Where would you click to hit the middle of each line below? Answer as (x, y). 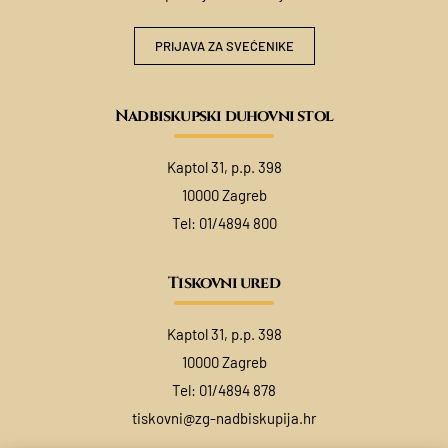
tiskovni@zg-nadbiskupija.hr (224, 417)
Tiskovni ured (224, 282)
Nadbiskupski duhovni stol (224, 115)
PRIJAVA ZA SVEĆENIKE (224, 45)
